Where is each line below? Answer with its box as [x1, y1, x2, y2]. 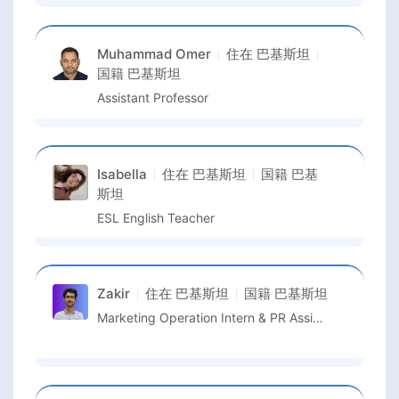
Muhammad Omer [97, 45, 211, 63]
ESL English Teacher [97, 209, 215, 225]
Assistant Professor [97, 90, 208, 106]
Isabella [97, 165, 147, 183]
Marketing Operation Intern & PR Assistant [313, 310, 323, 326]
